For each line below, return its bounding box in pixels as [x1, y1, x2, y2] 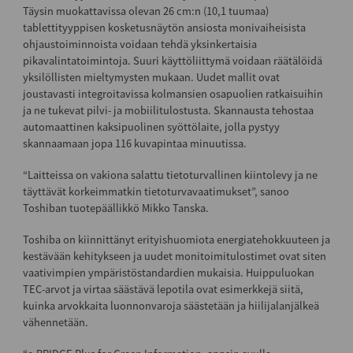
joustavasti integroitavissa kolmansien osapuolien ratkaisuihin [22, 86, 323, 101]
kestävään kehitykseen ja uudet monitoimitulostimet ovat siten [22, 248, 326, 263]
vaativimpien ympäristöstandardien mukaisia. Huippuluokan [22, 265, 314, 280]
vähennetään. [22, 314, 88, 329]
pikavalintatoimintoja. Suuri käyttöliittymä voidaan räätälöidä [22, 53, 322, 68]
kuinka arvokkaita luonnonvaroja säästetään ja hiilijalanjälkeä [22, 298, 319, 313]
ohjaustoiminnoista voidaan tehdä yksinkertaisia [22, 36, 257, 51]
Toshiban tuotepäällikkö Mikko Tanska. [22, 200, 209, 215]
